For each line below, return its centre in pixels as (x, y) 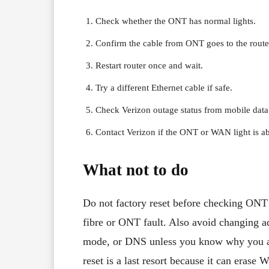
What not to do (136, 170)
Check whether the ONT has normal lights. (176, 21)
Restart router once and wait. (149, 65)
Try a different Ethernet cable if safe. (164, 87)
